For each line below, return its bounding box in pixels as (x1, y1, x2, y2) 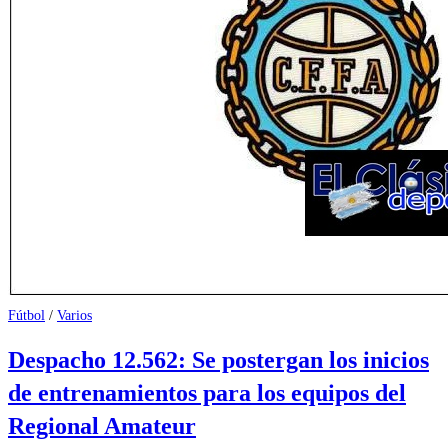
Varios (57, 307, 92, 323)
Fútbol (8, 307, 45, 323)
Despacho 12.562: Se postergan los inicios (8, 347, 429, 374)
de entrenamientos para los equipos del (8, 380, 406, 407)
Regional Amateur (8, 413, 196, 440)
